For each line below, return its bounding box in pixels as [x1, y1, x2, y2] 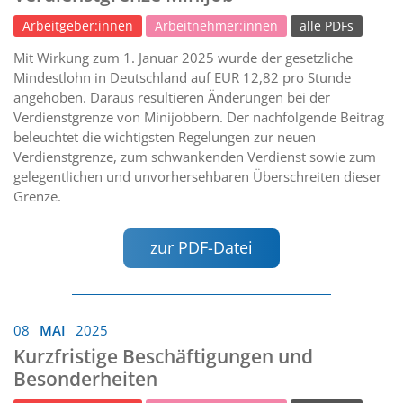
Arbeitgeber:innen [22, 18, 133, 35]
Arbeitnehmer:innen [155, 18, 278, 35]
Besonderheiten [13, 365, 157, 391]
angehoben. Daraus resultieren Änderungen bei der [13, 88, 330, 107]
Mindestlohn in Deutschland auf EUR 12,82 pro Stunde [13, 68, 351, 87]
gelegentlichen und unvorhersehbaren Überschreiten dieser [13, 167, 381, 186]
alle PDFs [300, 18, 354, 35]
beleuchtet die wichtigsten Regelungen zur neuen [13, 128, 316, 147]
